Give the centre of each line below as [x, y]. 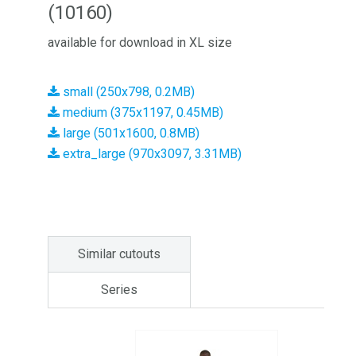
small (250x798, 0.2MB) [127, 92]
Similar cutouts [119, 254]
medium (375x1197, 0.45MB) [141, 112]
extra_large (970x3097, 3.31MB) [151, 154]
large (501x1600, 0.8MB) [130, 133]
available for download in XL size [140, 43]
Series [119, 290]
